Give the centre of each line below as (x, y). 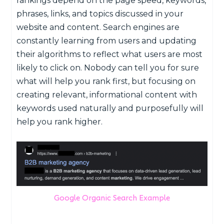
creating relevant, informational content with (107, 94)
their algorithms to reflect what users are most (110, 54)
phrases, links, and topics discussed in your (100, 13)
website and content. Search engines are (98, 27)
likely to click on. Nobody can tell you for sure (108, 67)
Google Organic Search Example (112, 197)
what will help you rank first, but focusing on (106, 81)
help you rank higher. (60, 121)
